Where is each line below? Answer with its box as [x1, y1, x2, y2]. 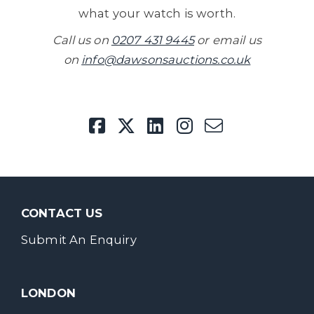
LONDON [21, 285, 76, 300]
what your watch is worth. [78, 6, 236, 20]
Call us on [53, 32, 111, 47]
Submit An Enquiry [21, 232, 137, 247]
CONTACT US [21, 205, 103, 220]
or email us [194, 32, 261, 47]
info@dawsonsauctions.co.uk [81, 52, 251, 67]
